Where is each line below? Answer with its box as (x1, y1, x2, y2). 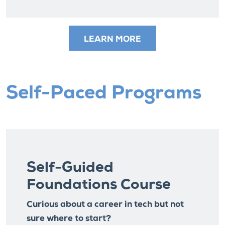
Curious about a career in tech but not (27, 200, 184, 209)
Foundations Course (27, 178, 174, 192)
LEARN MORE (84, 36, 141, 44)
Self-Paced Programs (6, 84, 201, 103)
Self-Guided (27, 161, 114, 175)
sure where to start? (27, 214, 111, 223)
